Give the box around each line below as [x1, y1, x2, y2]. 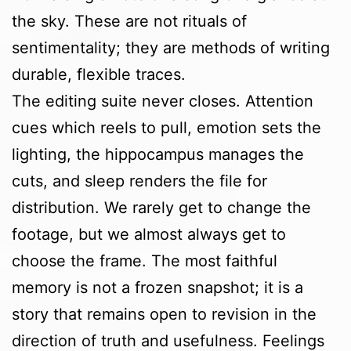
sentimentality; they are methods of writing [12, 38, 330, 58]
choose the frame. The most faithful [12, 251, 277, 271]
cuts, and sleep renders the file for [12, 172, 267, 191]
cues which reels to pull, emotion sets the [12, 118, 321, 138]
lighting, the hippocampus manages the [12, 145, 304, 165]
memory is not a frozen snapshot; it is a [12, 278, 303, 298]
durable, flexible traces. [12, 65, 186, 85]
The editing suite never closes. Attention [12, 92, 313, 111]
